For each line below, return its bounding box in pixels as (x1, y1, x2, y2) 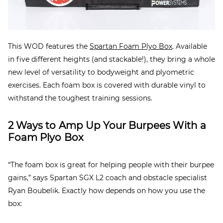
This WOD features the (8, 41, 90, 51)
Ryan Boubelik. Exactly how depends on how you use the (8, 186, 205, 195)
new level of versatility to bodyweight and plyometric (8, 67, 194, 77)
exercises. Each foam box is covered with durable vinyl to (8, 80, 206, 90)
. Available (172, 41, 207, 51)
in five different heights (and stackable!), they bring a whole (8, 54, 215, 64)
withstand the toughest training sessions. (8, 93, 152, 103)
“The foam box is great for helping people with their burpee (8, 160, 214, 169)
